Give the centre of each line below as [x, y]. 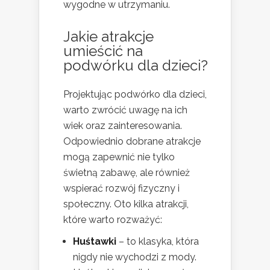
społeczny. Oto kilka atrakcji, [126, 204]
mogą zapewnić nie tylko [119, 157]
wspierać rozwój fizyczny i [121, 188]
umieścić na [103, 51]
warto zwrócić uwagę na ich [125, 110]
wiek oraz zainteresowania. [123, 125]
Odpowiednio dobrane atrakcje [132, 141]
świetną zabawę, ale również [127, 172]
